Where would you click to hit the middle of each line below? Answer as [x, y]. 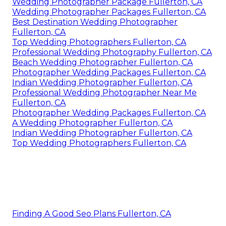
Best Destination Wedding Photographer [95, 22]
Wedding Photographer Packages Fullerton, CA [109, 12]
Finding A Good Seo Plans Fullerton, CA [92, 213]
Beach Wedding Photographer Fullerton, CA [102, 62]
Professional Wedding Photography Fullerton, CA [112, 52]
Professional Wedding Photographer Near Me [104, 92]
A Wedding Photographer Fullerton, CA [92, 123]
